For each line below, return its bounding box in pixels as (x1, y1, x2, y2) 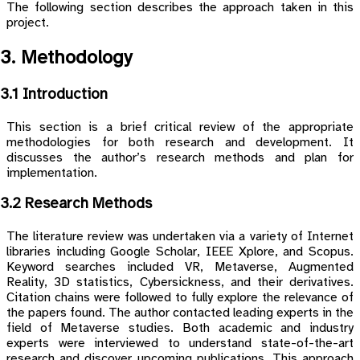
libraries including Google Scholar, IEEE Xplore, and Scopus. (6, 245, 354, 259)
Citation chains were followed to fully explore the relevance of (6, 291, 354, 305)
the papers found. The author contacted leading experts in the (6, 306, 354, 320)
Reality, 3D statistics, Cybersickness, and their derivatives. (6, 276, 354, 289)
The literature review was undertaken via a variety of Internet (6, 230, 354, 243)
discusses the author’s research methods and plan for (6, 150, 354, 165)
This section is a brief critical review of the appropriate (6, 120, 354, 134)
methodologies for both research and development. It (6, 135, 354, 149)
